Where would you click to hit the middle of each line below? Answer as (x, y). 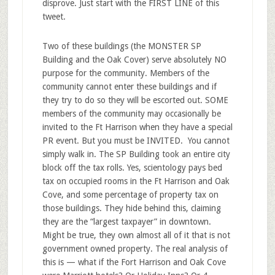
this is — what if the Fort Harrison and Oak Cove (134, 262)
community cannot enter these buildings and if (129, 86)
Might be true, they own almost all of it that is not (136, 235)
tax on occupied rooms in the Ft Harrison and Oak (136, 181)
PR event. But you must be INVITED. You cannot (136, 140)
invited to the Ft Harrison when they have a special (137, 127)
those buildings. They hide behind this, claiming (131, 208)
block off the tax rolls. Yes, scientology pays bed (132, 167)
